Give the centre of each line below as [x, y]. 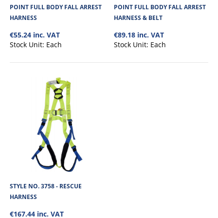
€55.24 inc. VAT [35, 35]
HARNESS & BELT [138, 18]
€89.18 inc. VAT [139, 35]
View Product [114, 40]
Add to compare [116, 63]
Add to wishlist [116, 72]
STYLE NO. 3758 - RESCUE [46, 186]
